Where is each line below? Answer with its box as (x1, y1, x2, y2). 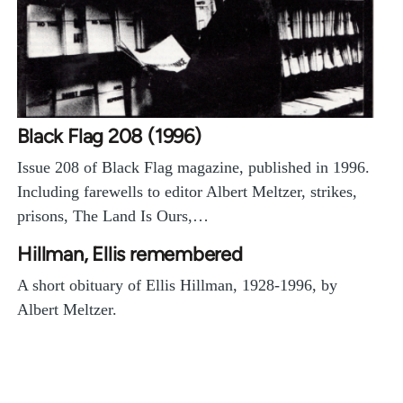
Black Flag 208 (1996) (17, 124, 201, 149)
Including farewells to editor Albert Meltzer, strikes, (17, 183, 358, 201)
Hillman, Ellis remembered (17, 242, 243, 267)
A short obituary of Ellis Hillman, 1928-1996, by (17, 276, 338, 295)
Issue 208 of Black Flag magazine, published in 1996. (17, 158, 371, 177)
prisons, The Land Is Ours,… (17, 207, 210, 226)
